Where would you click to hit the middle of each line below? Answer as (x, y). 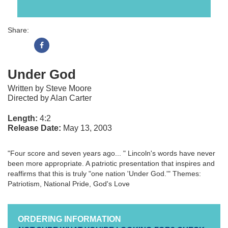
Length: (23, 118)
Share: (18, 30)
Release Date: (34, 128)
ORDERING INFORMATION (69, 219)
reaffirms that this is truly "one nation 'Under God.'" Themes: (104, 174)
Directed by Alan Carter (50, 98)
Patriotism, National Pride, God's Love (69, 184)
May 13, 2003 (87, 128)
